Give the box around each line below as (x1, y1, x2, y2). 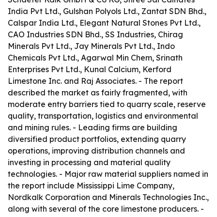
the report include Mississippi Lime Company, (8, 181, 174, 190)
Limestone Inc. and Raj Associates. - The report (8, 76, 183, 86)
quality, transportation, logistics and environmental (8, 111, 198, 121)
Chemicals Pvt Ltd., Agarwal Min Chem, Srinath (8, 53, 183, 62)
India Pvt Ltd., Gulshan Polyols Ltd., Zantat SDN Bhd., (8, 6, 206, 16)
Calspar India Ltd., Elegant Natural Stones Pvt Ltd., (8, 18, 201, 28)
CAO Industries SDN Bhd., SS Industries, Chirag (8, 30, 183, 39)
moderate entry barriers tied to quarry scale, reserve (8, 99, 206, 109)
